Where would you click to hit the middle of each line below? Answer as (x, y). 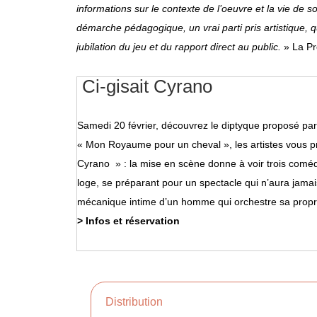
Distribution (134, 302)
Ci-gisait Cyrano (145, 86)
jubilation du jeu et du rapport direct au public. (179, 46)
